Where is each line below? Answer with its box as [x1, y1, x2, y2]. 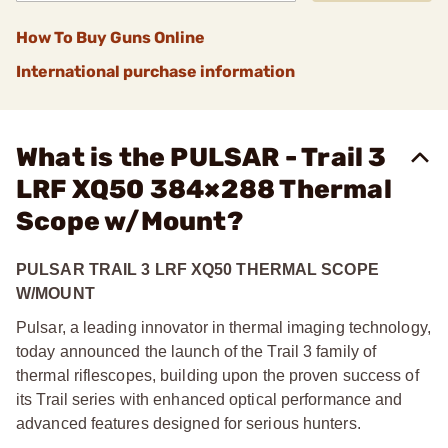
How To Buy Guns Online [16, 28, 205, 47]
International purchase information [16, 62, 295, 81]
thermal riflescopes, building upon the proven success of [16, 367, 419, 384]
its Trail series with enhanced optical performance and [16, 391, 403, 408]
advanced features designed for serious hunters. [16, 415, 361, 432]
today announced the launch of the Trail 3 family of [16, 343, 377, 360]
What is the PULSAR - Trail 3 [16, 142, 387, 173]
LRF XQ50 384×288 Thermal [16, 174, 392, 205]
